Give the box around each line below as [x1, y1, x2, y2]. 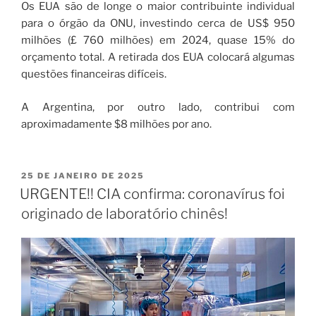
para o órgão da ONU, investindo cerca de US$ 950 [21, 17, 295, 30]
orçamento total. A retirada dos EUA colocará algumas [21, 51, 295, 64]
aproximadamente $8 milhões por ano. [21, 117, 212, 130]
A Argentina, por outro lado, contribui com [21, 100, 295, 114]
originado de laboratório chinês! [21, 205, 228, 223]
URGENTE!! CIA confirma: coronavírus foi [20, 186, 285, 203]
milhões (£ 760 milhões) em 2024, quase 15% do [21, 34, 295, 47]
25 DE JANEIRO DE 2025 [21, 171, 145, 181]
